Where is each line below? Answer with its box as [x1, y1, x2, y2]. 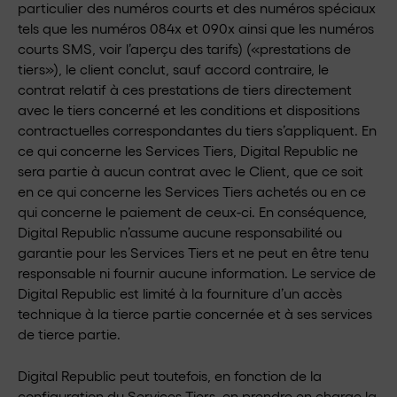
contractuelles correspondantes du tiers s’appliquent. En [18, 121, 377, 138]
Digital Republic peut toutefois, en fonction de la [18, 367, 322, 384]
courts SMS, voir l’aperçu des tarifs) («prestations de [18, 40, 351, 57]
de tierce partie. [18, 325, 121, 342]
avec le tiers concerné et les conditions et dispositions [18, 101, 360, 118]
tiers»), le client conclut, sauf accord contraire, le [18, 60, 329, 77]
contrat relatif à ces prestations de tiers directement [18, 81, 352, 97]
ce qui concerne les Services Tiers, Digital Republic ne [18, 142, 358, 159]
